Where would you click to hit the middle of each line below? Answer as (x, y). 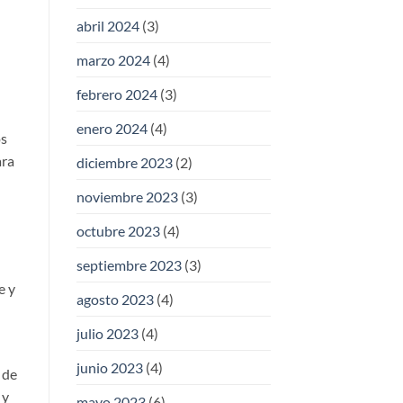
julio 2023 (107, 334)
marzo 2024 (113, 60)
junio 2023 (109, 368)
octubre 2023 (118, 231)
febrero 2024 (116, 94)
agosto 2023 (115, 300)
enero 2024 (112, 129)
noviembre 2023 (127, 197)
